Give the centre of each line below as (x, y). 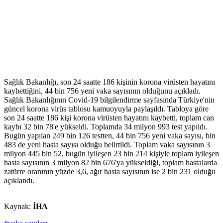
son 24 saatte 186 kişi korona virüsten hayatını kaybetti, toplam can (109, 118)
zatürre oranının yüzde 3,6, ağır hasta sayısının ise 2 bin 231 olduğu (110, 172)
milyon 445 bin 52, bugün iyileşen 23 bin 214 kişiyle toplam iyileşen (111, 154)
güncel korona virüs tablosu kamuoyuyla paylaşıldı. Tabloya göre (106, 109)
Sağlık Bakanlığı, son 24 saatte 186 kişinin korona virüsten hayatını (110, 82)
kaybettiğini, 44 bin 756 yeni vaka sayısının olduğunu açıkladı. (102, 91)
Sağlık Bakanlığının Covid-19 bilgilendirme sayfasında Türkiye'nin (109, 100)
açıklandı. (19, 181)
